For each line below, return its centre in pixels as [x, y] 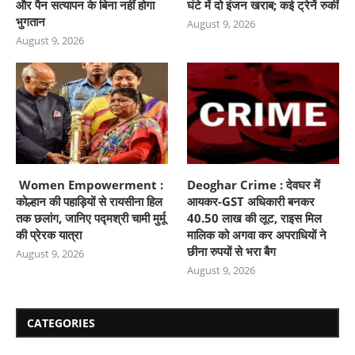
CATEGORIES [61, 323]
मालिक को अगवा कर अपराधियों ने [257, 234]
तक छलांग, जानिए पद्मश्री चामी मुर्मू [91, 218]
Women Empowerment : [90, 184]
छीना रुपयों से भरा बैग [232, 251]
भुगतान [31, 21]
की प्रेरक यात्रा [49, 234]
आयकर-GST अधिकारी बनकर [251, 201]
